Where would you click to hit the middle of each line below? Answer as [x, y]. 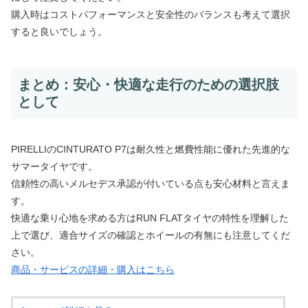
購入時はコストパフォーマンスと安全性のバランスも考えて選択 [151, 14]
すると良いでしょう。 [59, 31]
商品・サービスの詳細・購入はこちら [93, 270]
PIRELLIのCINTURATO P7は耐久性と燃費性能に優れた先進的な [151, 150]
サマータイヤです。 [54, 167]
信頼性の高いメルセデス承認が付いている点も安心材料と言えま [151, 184]
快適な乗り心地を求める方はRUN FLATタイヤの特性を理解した [150, 218]
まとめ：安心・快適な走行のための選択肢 [148, 84]
